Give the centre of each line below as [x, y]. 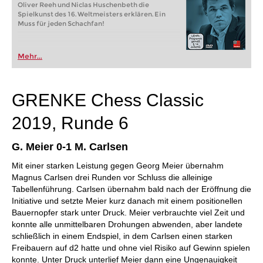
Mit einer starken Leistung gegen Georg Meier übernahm [118, 166]
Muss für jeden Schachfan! [61, 23]
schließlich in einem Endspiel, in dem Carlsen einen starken [122, 236]
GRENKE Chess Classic [108, 100]
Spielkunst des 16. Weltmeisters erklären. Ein [92, 14]
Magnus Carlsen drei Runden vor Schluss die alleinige [112, 177]
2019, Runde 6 [70, 123]
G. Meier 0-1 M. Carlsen [70, 147]
